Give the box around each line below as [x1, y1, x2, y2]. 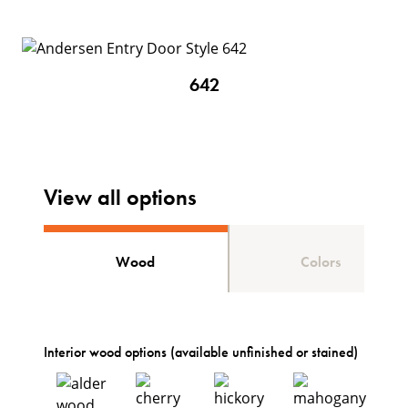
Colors [301, 252, 342, 271]
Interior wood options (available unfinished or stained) [44, 342, 358, 362]
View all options [44, 183, 197, 211]
